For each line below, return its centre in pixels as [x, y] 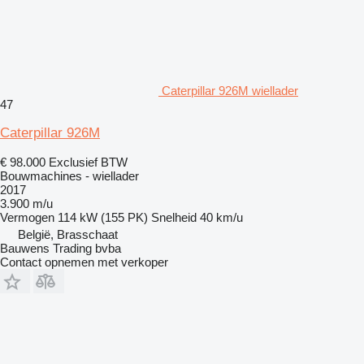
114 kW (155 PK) [103, 217]
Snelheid [174, 217]
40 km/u [221, 217]
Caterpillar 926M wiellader [230, 90]
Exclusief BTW [88, 162]
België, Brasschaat [68, 234]
